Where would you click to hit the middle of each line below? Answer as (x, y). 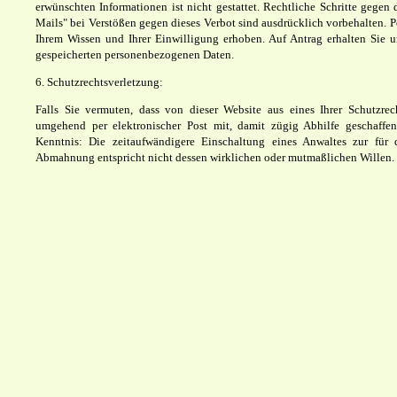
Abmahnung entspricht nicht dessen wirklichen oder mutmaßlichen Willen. (215, 158)
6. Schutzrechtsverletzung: (99, 82)
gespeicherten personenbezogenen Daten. (135, 54)
